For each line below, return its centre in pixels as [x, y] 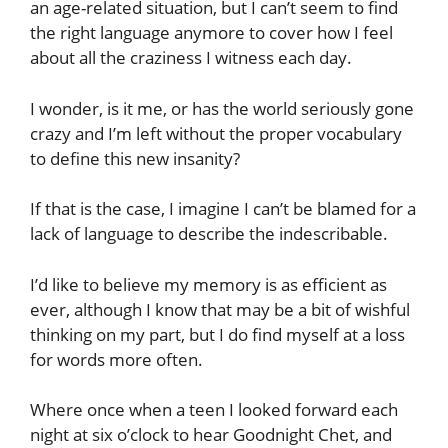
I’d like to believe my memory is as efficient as [208, 284]
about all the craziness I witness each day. [191, 58]
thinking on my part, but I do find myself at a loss [217, 334]
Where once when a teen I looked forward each [214, 410]
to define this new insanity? [135, 158]
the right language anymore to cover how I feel [211, 33]
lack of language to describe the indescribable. [209, 234]
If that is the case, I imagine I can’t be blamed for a [223, 209]
